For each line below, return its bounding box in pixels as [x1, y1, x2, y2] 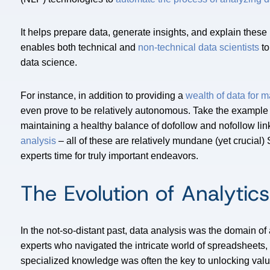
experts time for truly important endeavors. [20, 151, 201, 162]
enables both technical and [20, 42, 138, 53]
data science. [20, 57, 80, 68]
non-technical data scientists [138, 42, 259, 53]
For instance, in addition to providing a [20, 90, 186, 101]
